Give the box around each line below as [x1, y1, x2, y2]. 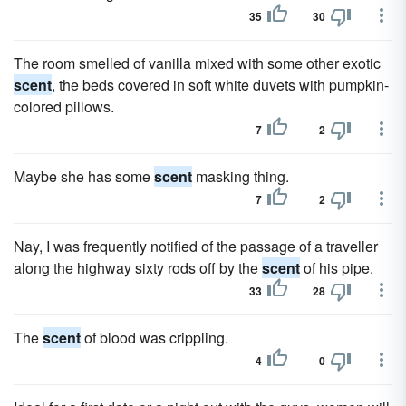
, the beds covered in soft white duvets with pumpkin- [52, 74, 389, 95]
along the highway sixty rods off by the [14, 257, 262, 278]
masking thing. [192, 166, 289, 187]
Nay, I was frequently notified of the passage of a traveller [14, 236, 378, 256]
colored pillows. [14, 96, 114, 117]
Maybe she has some [14, 166, 154, 187]
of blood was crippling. [81, 327, 228, 348]
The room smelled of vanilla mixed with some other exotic [14, 53, 381, 73]
